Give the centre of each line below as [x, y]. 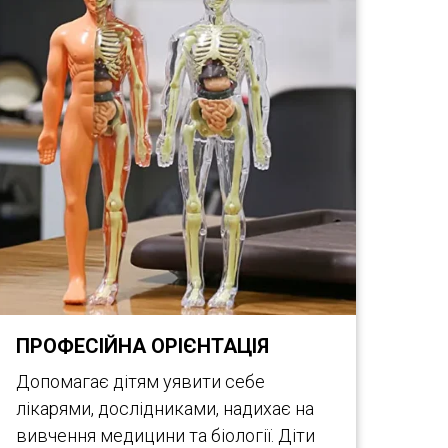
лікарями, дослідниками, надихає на [165, 408]
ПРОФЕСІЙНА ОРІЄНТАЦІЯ [142, 346]
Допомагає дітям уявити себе [140, 381]
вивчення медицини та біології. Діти [165, 435]
